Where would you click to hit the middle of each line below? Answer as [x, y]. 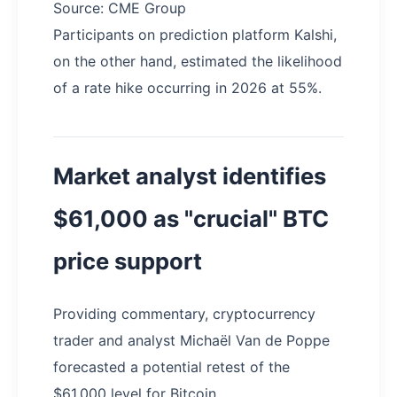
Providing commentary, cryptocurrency [184, 313]
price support [128, 261]
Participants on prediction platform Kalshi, [195, 34]
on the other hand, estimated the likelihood [198, 61]
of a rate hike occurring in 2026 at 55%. [187, 87]
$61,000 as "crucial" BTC [191, 218]
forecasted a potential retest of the [171, 366]
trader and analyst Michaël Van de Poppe [191, 340]
